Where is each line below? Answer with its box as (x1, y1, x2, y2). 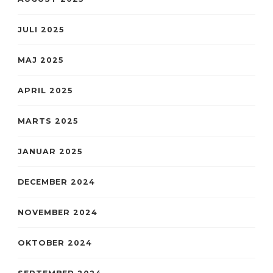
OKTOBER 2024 (18, 238, 92, 247)
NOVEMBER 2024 (18, 207, 97, 217)
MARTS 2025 (18, 116, 78, 126)
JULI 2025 (18, 24, 64, 34)
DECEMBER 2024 (18, 177, 95, 186)
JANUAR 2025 (18, 146, 82, 156)
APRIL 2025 (18, 85, 73, 95)
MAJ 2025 (18, 55, 63, 65)
